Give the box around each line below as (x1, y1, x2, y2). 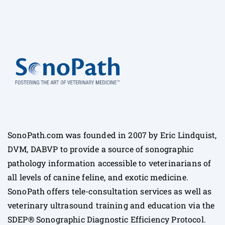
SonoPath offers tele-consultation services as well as (8, 186, 212, 197)
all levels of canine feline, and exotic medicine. (8, 172, 188, 183)
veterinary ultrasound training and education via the (8, 200, 215, 211)
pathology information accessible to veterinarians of (8, 158, 211, 169)
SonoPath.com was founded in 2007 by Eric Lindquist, (8, 130, 217, 141)
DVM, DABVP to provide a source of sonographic (8, 144, 194, 155)
